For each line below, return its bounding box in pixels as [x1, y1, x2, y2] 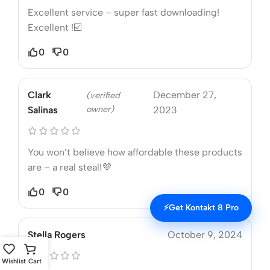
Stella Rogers [28, 228, 86, 240]
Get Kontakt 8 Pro [169, 202, 239, 213]
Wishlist [1, 257, 26, 265]
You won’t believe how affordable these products [28, 146, 242, 158]
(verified [86, 89, 121, 101]
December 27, [152, 89, 216, 101]
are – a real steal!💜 [28, 161, 111, 173]
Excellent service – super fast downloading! [28, 6, 219, 18]
